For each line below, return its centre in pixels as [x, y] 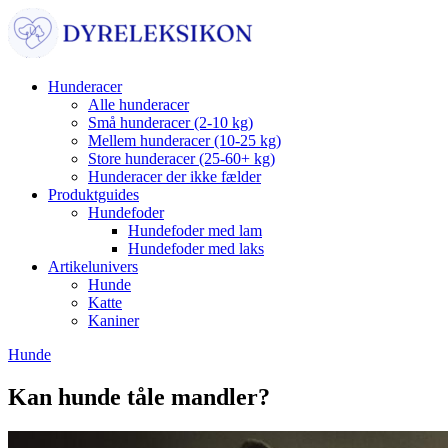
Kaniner [113, 320]
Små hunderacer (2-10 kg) [170, 122]
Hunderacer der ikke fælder [174, 176]
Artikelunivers [93, 266]
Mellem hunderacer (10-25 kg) [184, 140]
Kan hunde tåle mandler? [139, 396]
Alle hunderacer [138, 104]
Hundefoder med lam [195, 230]
